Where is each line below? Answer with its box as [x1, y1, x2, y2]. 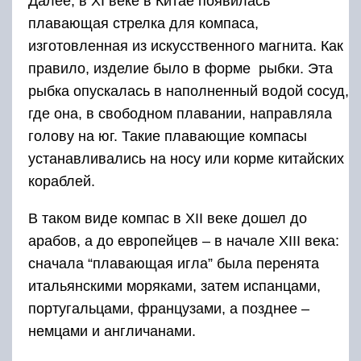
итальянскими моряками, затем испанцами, [28, 278, 321, 295]
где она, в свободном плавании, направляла [28, 106, 332, 122]
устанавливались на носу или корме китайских [28, 151, 348, 168]
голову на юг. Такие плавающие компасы [28, 128, 307, 145]
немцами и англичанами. [28, 323, 196, 340]
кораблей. [28, 173, 95, 190]
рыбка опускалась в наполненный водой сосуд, [28, 83, 349, 100]
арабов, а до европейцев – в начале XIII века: [28, 233, 339, 250]
